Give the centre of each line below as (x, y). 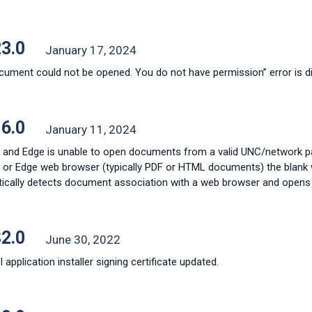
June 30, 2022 (83, 240)
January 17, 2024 (91, 50)
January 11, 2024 (91, 130)
